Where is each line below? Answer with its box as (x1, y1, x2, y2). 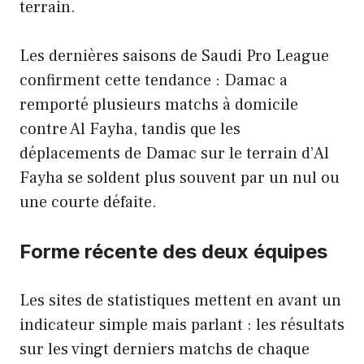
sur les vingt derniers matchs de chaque (19, 338, 310, 360)
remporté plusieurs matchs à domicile (19, 93, 298, 115)
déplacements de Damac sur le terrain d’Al (19, 142, 329, 164)
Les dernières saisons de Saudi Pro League (19, 45, 329, 67)
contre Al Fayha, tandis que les (19, 118, 240, 140)
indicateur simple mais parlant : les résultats (19, 314, 344, 336)
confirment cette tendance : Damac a (19, 69, 288, 91)
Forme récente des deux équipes (19, 239, 327, 263)
